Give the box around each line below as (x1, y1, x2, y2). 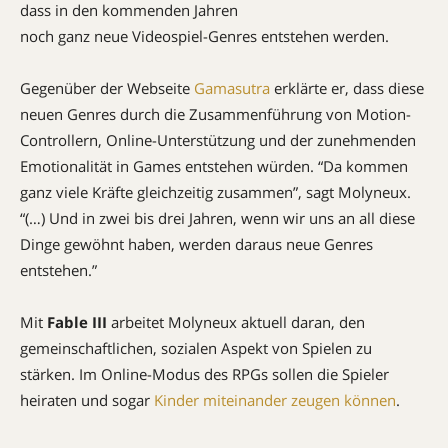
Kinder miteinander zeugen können (154, 390, 396, 410)
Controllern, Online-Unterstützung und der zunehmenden (20, 130, 416, 150)
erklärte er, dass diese (270, 78, 424, 98)
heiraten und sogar (20, 390, 154, 410)
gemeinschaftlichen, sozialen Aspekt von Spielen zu (20, 338, 372, 358)
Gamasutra (194, 78, 270, 98)
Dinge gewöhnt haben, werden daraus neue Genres (20, 234, 373, 254)
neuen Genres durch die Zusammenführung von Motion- (20, 104, 411, 124)
